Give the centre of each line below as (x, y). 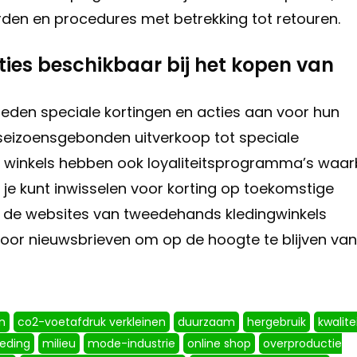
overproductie (302, 344)
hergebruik (277, 322)
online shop (219, 344)
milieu (59, 344)
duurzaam (206, 322)
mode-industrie (131, 344)
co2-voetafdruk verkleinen (92, 322)
